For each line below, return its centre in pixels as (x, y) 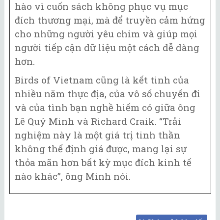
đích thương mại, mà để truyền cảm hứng (110, 20)
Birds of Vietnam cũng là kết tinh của (102, 80)
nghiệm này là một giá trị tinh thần (97, 135)
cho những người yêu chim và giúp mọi (106, 33)
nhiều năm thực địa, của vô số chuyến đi (108, 94)
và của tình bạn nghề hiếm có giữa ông (105, 108)
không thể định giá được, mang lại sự (101, 149)
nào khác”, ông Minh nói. (73, 176)
